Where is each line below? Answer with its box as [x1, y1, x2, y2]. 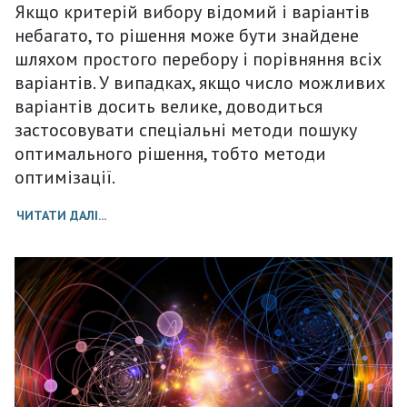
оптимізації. [15, 165, 115, 190]
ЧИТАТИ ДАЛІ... [16, 207, 106, 224]
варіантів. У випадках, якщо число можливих [15, 71, 385, 95]
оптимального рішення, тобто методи [15, 142, 326, 166]
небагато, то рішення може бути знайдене [15, 24, 359, 48]
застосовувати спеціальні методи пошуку [15, 118, 357, 143]
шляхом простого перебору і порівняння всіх [15, 47, 382, 72]
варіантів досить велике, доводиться [15, 94, 323, 119]
